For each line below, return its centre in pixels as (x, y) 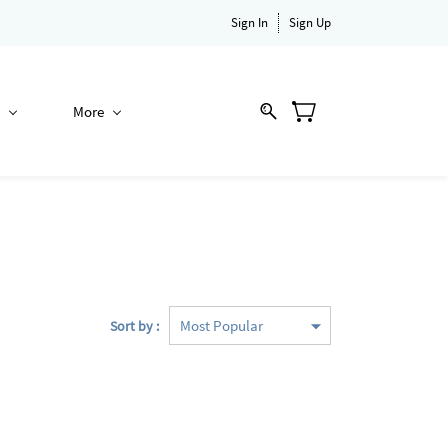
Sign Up (310, 22)
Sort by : (134, 325)
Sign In (249, 22)
